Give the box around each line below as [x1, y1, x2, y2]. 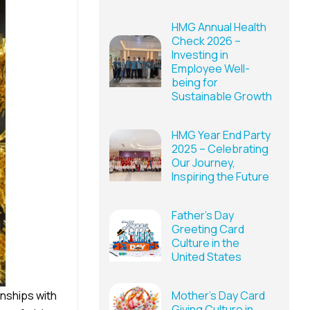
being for [172, 74, 218, 90]
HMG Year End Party [172, 127, 271, 143]
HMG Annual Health [172, 19, 266, 35]
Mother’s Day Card [172, 287, 265, 303]
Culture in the [172, 235, 239, 250]
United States [172, 248, 241, 264]
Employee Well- [172, 60, 250, 76]
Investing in [172, 46, 228, 62]
